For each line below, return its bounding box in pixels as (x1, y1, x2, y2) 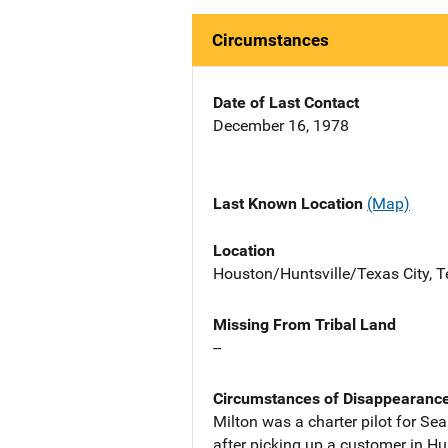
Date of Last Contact (213, 93, 359, 113)
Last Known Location (213, 194, 367, 214)
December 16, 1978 (213, 116, 349, 136)
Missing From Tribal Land (213, 314, 396, 334)
